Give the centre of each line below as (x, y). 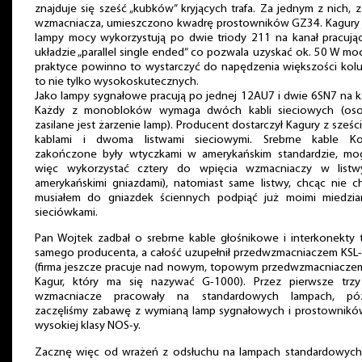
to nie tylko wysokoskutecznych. (117, 82)
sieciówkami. (66, 213)
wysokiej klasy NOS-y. (88, 326)
